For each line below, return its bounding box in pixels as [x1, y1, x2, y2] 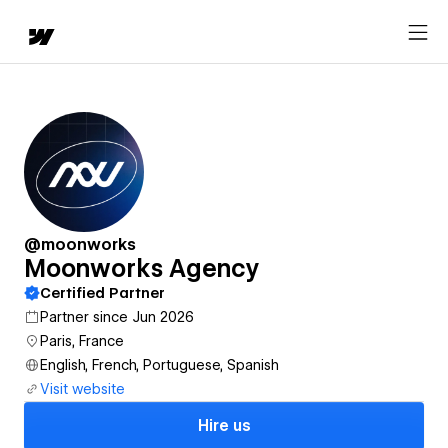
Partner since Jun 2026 [40, 309, 194, 325]
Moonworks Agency [24, 254, 259, 283]
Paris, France [40, 333, 124, 349]
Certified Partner [40, 285, 165, 301]
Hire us [197, 417, 251, 435]
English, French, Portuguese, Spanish [40, 357, 279, 373]
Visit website [40, 381, 125, 397]
